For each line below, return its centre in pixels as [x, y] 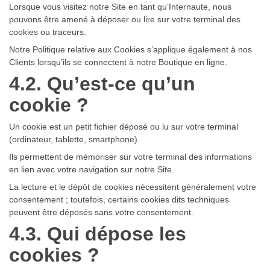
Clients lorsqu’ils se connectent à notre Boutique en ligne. [118, 62]
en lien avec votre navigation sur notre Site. [92, 169]
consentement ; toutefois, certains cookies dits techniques [119, 199]
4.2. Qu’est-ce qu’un [102, 83]
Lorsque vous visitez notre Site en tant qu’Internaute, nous [120, 6]
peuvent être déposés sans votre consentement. [101, 212]
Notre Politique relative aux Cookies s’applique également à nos [130, 49]
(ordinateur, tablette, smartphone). [74, 139]
